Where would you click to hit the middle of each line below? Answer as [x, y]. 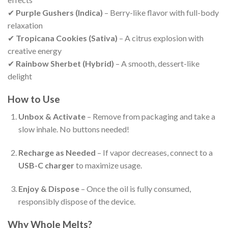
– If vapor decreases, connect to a [154, 153]
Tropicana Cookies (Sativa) [67, 38]
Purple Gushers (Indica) [59, 12]
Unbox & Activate [52, 117]
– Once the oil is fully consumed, [135, 188]
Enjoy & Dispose [49, 188]
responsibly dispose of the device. [77, 201]
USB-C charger [46, 165]
